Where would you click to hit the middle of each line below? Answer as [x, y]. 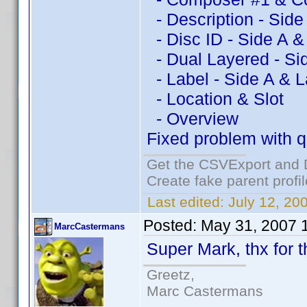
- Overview [193, 119]
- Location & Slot [215, 99]
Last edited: [186, 202]
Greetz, [171, 274]
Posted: [172, 225]
